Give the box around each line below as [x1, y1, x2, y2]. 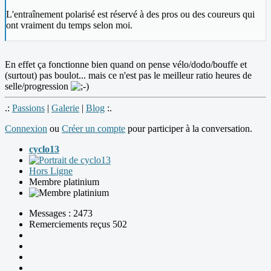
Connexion [5, 123, 47, 134]
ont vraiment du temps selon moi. [6, 19, 132, 30]
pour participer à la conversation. [125, 123, 252, 134]
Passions [12, 102, 45, 113]
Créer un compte [62, 123, 125, 134]
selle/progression [5, 80, 71, 91]
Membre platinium [29, 176, 99, 187]
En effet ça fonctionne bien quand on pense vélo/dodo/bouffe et [5, 59, 247, 70]
